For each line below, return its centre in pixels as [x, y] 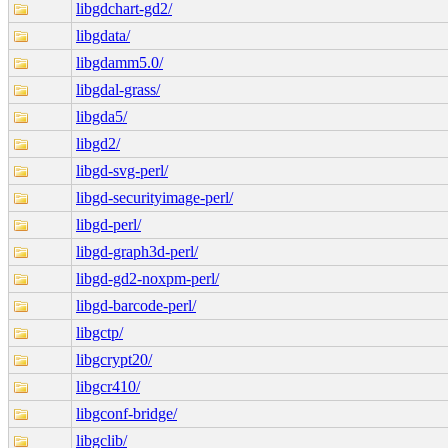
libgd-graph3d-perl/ [137, 251]
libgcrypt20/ [114, 359]
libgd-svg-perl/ [122, 170]
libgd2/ [98, 143]
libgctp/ [99, 332]
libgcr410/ [108, 386]
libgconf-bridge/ [126, 413]
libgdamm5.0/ [119, 62]
